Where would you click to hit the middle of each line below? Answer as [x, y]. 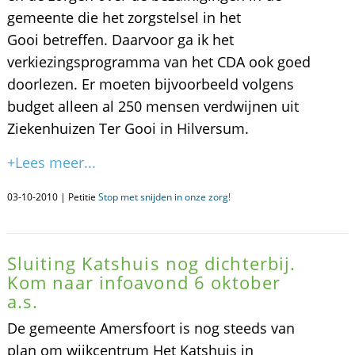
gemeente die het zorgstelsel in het [124, 17]
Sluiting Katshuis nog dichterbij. [151, 263]
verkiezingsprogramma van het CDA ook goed [158, 62]
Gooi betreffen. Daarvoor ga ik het [120, 40]
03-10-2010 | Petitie [52, 197]
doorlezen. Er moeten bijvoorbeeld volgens [150, 84]
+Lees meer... [51, 162]
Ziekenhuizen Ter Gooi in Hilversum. [128, 128]
